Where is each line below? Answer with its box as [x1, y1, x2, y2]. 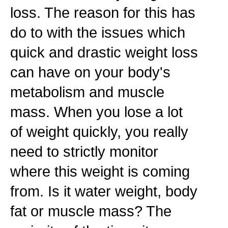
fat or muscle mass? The [10, 203, 172, 219]
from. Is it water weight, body [10, 183, 197, 199]
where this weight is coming [10, 163, 190, 180]
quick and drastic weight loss [10, 44, 198, 61]
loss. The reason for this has [10, 4, 195, 21]
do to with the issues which [10, 24, 185, 41]
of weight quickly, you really [10, 123, 188, 140]
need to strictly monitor [10, 143, 158, 160]
